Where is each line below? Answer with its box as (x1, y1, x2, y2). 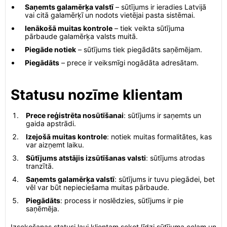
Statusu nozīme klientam (11, 86, 183, 103)
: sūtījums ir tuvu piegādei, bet (115, 175, 215, 183)
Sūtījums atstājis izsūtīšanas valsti (26, 154, 146, 162)
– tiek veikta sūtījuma (112, 24, 184, 32)
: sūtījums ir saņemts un (124, 111, 201, 120)
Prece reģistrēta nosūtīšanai (26, 111, 124, 120)
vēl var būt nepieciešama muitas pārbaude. (26, 183, 169, 192)
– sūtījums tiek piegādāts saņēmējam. (76, 45, 202, 54)
